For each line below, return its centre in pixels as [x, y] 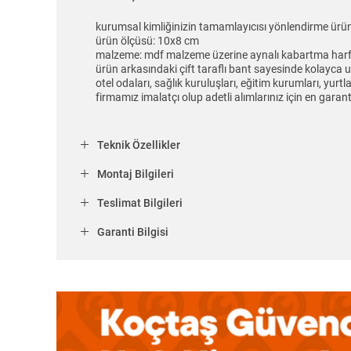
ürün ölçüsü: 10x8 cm [147, 41]
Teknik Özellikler [139, 145]
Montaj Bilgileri [136, 174]
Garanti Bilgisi [133, 232]
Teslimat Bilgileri [140, 203]
